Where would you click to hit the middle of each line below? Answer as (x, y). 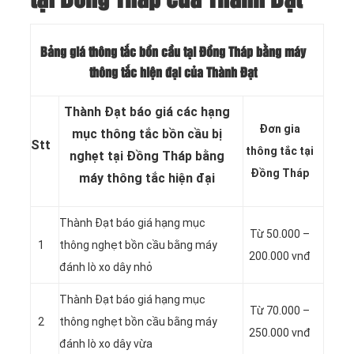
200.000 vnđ (279, 256)
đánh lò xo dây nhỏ (106, 267)
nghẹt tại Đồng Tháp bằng (147, 156)
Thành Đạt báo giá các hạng (147, 112)
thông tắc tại (279, 151)
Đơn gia (279, 129)
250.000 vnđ (279, 333)
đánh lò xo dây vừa (106, 344)
